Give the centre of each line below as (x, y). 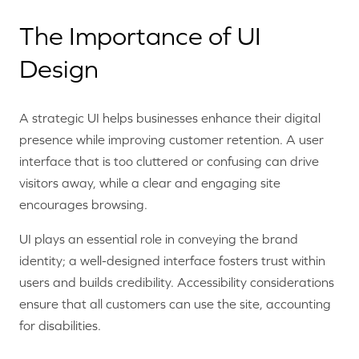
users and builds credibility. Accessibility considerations (177, 282)
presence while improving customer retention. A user (171, 139)
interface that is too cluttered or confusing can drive (169, 161)
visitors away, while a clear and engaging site (150, 182)
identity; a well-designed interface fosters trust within (172, 260)
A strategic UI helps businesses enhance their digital (170, 117)
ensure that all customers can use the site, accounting (175, 303)
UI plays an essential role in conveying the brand (159, 238)
